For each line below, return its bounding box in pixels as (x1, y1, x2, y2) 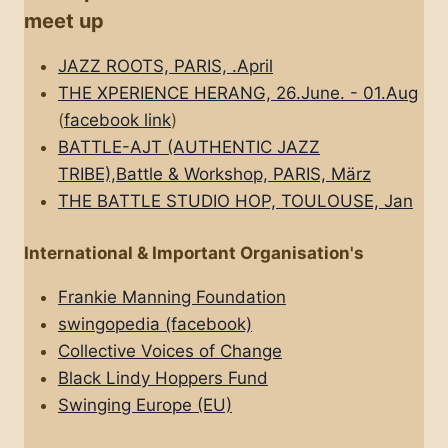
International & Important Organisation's (24, 243, 364, 264)
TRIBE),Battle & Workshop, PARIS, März (58, 163, 371, 184)
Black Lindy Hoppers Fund (58, 368, 268, 389)
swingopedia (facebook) (58, 314, 252, 335)
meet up (24, 8, 104, 33)
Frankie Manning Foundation (58, 287, 286, 308)
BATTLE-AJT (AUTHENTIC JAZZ (58, 136, 320, 157)
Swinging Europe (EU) (58, 395, 232, 416)
